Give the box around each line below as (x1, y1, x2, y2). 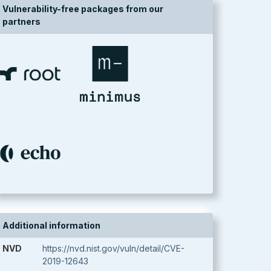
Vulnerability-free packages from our (2, 4, 163, 14)
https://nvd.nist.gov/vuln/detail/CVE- (42, 243, 184, 253)
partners (2, 16, 41, 27)
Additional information (2, 220, 100, 230)
